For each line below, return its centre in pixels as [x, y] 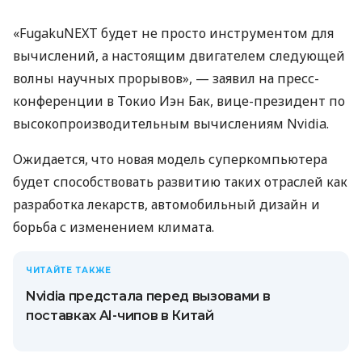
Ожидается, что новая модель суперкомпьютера [170, 160]
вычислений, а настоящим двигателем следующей [179, 56]
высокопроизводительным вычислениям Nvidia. [171, 124]
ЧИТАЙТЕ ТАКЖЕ [69, 271]
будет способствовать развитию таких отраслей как [180, 182]
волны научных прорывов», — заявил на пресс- [166, 79]
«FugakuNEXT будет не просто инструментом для [173, 34]
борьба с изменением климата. [114, 227]
